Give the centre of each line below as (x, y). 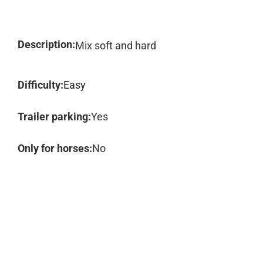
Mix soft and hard (116, 45)
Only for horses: (55, 148)
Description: (46, 44)
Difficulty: (41, 85)
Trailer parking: (54, 117)
